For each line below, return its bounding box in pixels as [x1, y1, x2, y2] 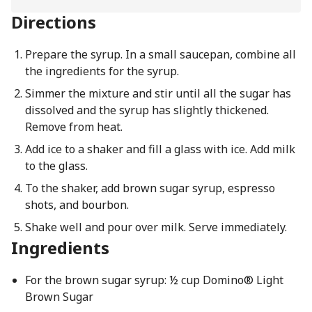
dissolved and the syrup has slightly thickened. [24, 102, 269, 118]
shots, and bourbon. [24, 197, 129, 212]
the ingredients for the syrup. [24, 63, 179, 79]
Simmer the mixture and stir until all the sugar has [24, 86, 291, 101]
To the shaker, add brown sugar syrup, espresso [24, 180, 275, 196]
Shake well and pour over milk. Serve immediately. [24, 219, 287, 235]
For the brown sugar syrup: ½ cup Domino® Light [24, 272, 283, 288]
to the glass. [24, 158, 88, 173]
